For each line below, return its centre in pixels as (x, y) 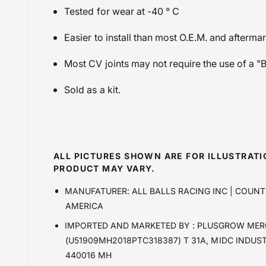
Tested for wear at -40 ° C (122, 12)
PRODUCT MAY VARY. (104, 169)
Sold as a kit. (92, 90)
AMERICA (85, 206)
